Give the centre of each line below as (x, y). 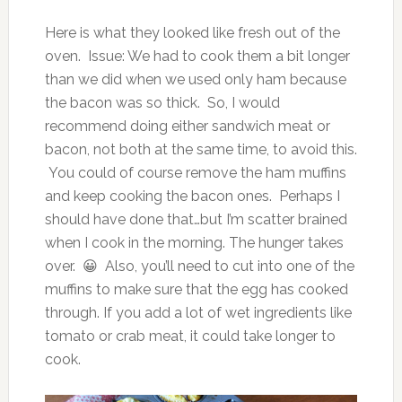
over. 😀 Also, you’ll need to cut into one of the (199, 266)
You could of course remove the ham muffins (195, 172)
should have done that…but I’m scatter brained (196, 219)
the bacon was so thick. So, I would (162, 102)
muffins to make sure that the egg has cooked (196, 289)
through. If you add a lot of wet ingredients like (198, 312)
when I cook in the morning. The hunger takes (194, 242)
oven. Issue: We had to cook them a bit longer (197, 56)
